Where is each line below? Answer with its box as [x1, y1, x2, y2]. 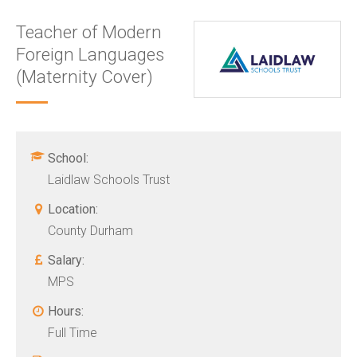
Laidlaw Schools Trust [48, 172, 170, 188]
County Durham [48, 223, 133, 239]
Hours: [48, 304, 84, 320]
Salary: [48, 253, 84, 269]
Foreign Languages [16, 44, 164, 65]
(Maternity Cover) [16, 66, 153, 88]
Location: [48, 202, 98, 218]
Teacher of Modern [16, 22, 162, 43]
